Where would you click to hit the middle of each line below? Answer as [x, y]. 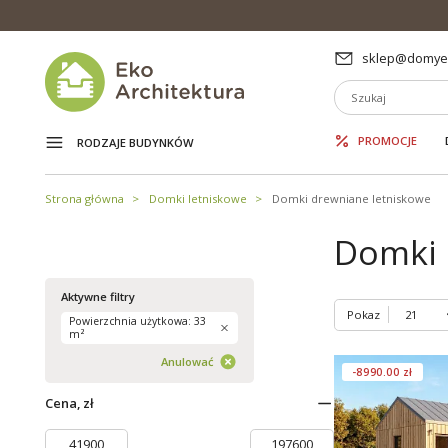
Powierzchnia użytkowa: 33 [137, 321]
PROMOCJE [387, 140]
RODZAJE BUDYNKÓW [135, 143]
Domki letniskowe [197, 198]
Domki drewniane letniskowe [351, 198]
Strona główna [84, 198]
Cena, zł [69, 402]
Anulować [188, 362]
